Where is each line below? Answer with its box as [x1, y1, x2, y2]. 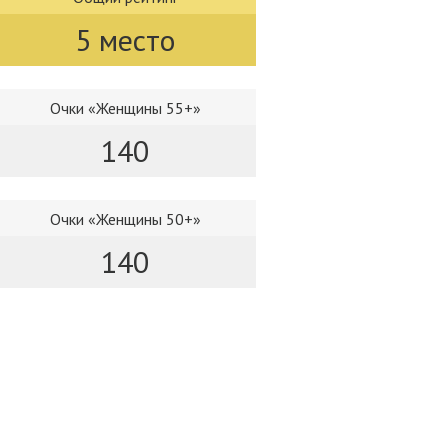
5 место [75, 20, 175, 59]
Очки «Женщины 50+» [49, 209, 201, 229]
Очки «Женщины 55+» [49, 98, 201, 118]
